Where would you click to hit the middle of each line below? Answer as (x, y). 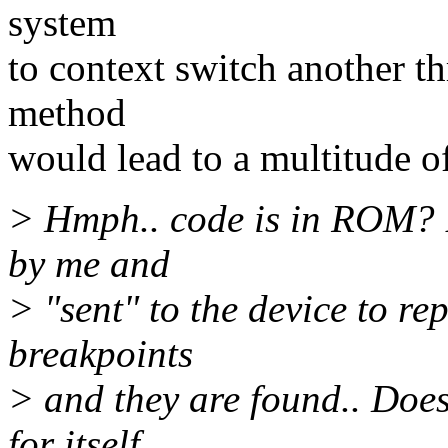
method (67, 113)
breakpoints (100, 354)
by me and (89, 264)
